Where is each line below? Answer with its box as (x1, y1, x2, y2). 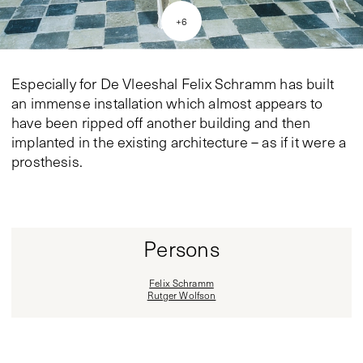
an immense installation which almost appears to (11, 93, 323, 113)
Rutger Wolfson (147, 288, 216, 302)
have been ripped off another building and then (11, 113, 311, 133)
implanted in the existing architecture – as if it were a (11, 132, 347, 152)
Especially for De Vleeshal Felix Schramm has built (11, 74, 334, 94)
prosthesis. (11, 152, 83, 172)
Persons (143, 234, 220, 263)
